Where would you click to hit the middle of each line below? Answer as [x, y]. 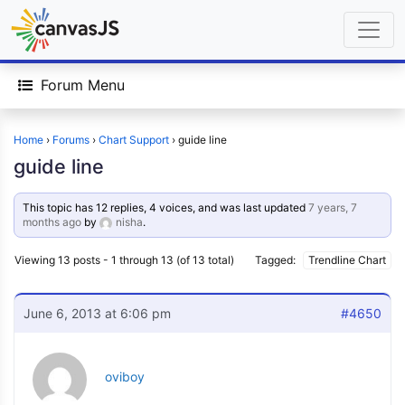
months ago [52, 222]
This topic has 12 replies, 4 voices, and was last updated [166, 207]
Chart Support [134, 140]
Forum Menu [83, 85]
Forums [71, 140]
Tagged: [277, 260]
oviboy [125, 377]
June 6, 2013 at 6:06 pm [97, 313]
